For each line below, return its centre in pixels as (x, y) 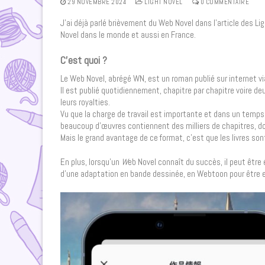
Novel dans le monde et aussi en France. (128, 35)
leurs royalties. (85, 102)
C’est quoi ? (84, 60)
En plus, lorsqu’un (91, 162)
